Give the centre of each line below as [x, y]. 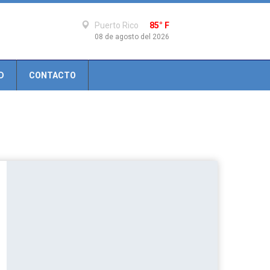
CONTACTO [52, 75]
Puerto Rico [117, 25]
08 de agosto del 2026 [132, 37]
